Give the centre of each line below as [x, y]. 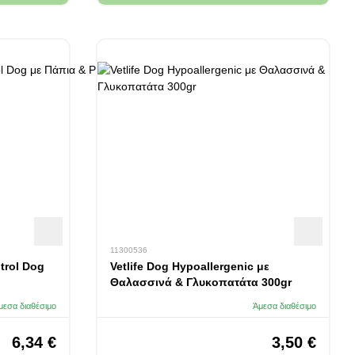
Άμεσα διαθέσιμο [284, 305]
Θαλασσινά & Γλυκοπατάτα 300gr [200, 282]
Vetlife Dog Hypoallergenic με [189, 266]
